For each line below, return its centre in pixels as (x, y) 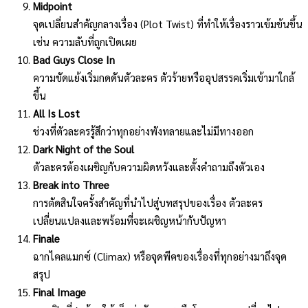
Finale (46, 238)
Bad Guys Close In (74, 59)
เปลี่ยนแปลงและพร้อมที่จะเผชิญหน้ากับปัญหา (130, 220)
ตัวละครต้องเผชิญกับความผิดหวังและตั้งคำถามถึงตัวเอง (149, 166)
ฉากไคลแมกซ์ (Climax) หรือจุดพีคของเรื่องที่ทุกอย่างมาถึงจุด (160, 256)
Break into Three (71, 184)
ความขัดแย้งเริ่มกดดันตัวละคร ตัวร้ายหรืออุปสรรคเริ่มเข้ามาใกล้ (164, 77)
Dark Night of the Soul (84, 148)
